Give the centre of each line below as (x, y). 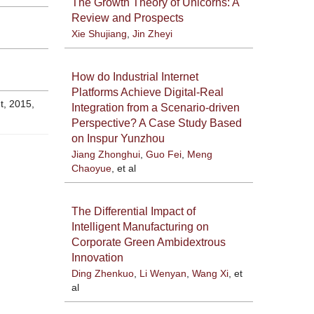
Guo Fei (163, 154)
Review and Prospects (127, 18)
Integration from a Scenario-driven (155, 107)
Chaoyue (91, 168)
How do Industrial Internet (135, 76)
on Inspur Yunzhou (118, 138)
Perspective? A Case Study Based (156, 123)
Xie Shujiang (99, 33)
